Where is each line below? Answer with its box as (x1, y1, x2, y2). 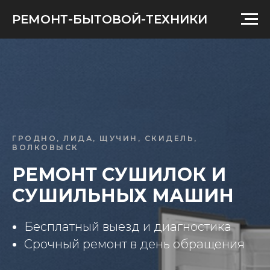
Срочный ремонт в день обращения (24, 237, 245, 251)
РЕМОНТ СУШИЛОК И (12, 163, 226, 186)
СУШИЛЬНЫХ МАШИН (12, 184, 234, 207)
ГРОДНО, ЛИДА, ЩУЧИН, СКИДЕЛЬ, (12, 134, 198, 143)
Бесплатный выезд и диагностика (24, 219, 231, 234)
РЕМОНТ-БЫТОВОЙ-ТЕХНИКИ (12, 12, 207, 27)
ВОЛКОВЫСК (12, 143, 79, 152)
